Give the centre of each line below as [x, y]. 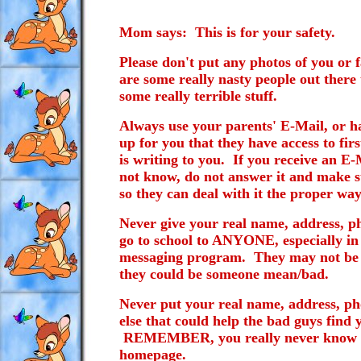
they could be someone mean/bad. [224, 274]
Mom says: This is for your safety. [227, 32]
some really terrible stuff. [198, 96]
